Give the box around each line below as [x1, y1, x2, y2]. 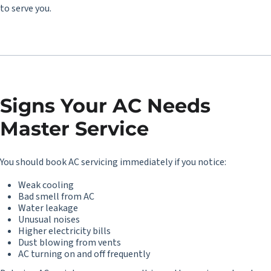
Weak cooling [18, 178, 74, 192]
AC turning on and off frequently [18, 247, 150, 261]
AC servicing [68, 155, 118, 169]
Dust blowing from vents [18, 236, 121, 249]
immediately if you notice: [118, 155, 226, 169]
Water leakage [18, 201, 78, 215]
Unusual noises [18, 213, 80, 226]
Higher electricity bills [18, 224, 111, 238]
